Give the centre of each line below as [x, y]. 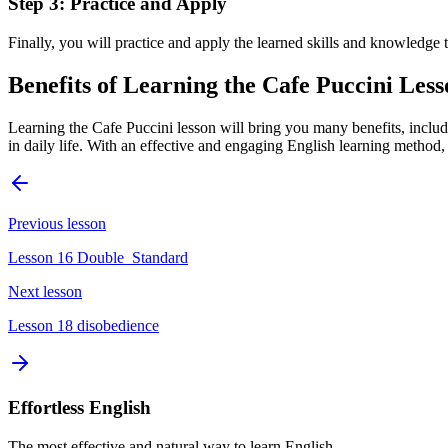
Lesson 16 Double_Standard [98, 257]
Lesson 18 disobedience [83, 325]
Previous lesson [57, 223]
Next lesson [45, 291]
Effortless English [79, 408]
